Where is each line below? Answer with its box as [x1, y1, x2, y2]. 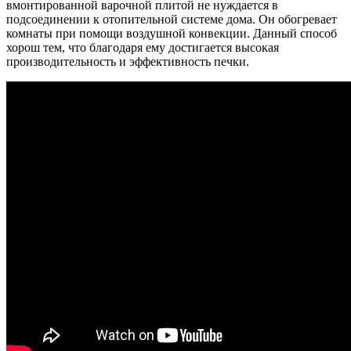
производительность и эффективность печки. [6, 54, 249, 68]
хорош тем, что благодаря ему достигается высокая [6, 40, 279, 54]
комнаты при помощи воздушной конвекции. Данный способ [6, 26, 337, 40]
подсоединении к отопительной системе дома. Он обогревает [6, 12, 337, 26]
